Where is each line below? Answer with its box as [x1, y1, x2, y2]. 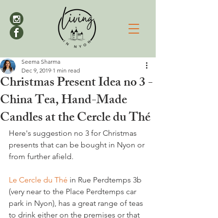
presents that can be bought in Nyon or [9, 140, 146, 149]
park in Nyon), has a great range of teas [9, 199, 145, 208]
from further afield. [9, 152, 73, 161]
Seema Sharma [21, 58, 60, 65]
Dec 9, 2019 [21, 67, 51, 74]
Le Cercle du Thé [9, 175, 68, 184]
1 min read [53, 67, 80, 74]
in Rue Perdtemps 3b [68, 175, 144, 184]
